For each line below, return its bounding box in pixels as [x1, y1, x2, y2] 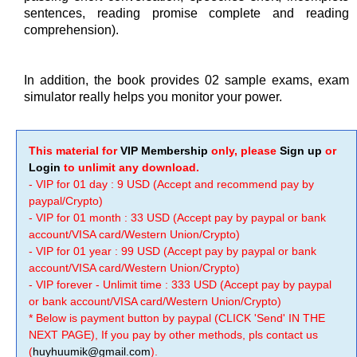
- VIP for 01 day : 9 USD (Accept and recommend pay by [29, 178, 314, 190]
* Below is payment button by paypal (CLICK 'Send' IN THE [29, 312, 325, 324]
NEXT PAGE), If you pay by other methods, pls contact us [29, 328, 318, 341]
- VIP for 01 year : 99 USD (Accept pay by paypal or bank [29, 245, 316, 257]
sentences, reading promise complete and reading [24, 6, 349, 20]
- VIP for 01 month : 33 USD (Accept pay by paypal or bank [29, 211, 326, 224]
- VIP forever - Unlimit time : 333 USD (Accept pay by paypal [29, 278, 331, 291]
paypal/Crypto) [29, 194, 103, 207]
